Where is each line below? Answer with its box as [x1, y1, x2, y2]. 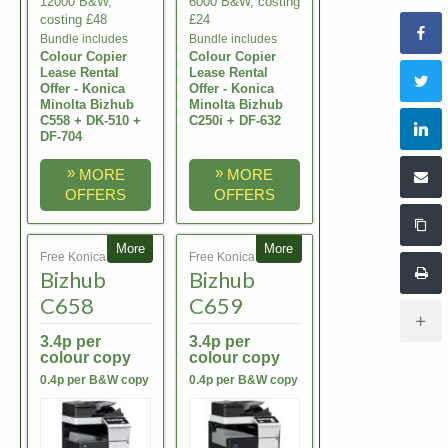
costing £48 [40, 12, 107, 28]
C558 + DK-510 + [40, 113, 141, 129]
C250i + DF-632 [188, 113, 281, 129]
